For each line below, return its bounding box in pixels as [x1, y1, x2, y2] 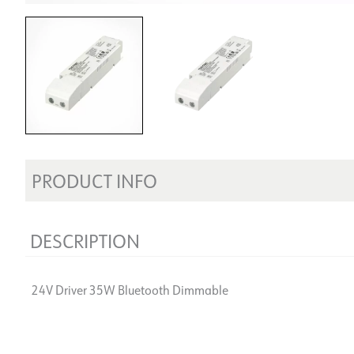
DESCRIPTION [30, 228, 140, 253]
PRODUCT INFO [32, 168, 157, 193]
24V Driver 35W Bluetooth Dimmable [32, 281, 228, 298]
